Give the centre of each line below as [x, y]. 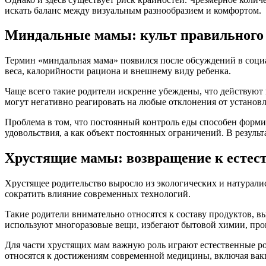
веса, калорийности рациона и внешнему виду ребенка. [118, 71]
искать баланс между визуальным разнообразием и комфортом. [133, 10]
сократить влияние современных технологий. [98, 194]
